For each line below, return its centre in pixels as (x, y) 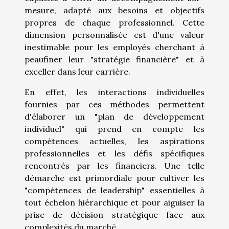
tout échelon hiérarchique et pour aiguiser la (114, 202)
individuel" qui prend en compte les (114, 129)
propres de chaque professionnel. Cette (114, 22)
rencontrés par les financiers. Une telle (114, 165)
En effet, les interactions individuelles (114, 92)
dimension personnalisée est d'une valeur (114, 35)
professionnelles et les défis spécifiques (114, 153)
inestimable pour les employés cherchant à (114, 47)
